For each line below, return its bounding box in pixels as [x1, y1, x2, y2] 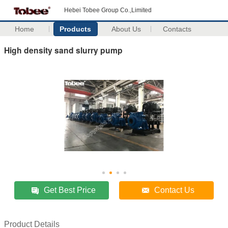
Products [60, 25, 92, 33]
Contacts [163, 25, 192, 33]
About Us [111, 25, 141, 33]
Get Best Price [44, 185, 96, 194]
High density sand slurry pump [4, 44, 123, 56]
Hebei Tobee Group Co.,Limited [64, 7, 152, 14]
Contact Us [154, 185, 195, 194]
